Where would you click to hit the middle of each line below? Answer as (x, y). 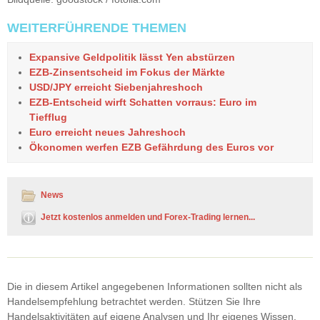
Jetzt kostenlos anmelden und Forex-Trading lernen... (148, 217)
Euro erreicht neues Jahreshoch (107, 132)
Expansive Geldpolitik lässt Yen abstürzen (132, 57)
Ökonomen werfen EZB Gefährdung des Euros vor (151, 147)
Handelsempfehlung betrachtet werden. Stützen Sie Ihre (134, 301)
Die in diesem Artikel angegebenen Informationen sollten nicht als (155, 286)
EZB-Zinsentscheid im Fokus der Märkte (127, 72)
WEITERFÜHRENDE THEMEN (97, 27)
